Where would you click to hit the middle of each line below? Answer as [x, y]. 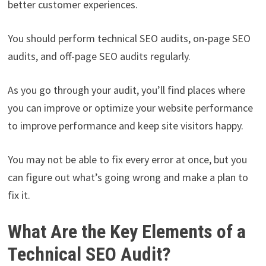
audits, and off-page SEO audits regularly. [100, 56]
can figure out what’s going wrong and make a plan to [128, 177]
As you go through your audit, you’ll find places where [126, 90]
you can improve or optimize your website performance [130, 107]
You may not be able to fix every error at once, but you [127, 159]
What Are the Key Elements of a [126, 231]
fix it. [19, 195]
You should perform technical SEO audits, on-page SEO [129, 38]
